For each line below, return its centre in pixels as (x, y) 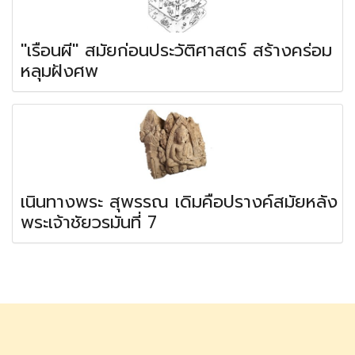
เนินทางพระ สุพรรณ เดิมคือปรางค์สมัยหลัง (179, 202)
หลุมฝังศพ (59, 71)
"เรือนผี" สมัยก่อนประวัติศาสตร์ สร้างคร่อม (176, 51)
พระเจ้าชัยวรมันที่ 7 (89, 223)
